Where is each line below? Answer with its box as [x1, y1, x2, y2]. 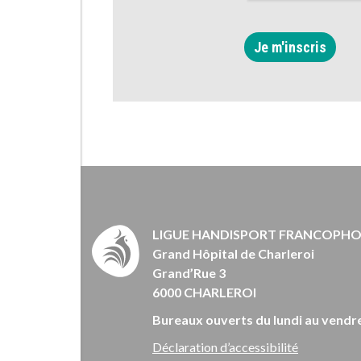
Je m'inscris [254, 38, 326, 56]
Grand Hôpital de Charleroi [152, 245, 314, 261]
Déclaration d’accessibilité [152, 338, 298, 355]
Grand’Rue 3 [152, 264, 226, 280]
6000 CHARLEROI [152, 284, 256, 300]
